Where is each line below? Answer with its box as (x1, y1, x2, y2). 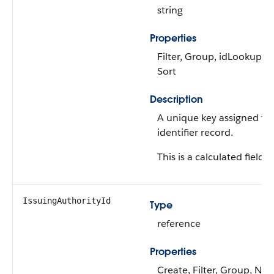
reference (157, 217, 201, 230)
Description (150, 93, 203, 106)
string (157, 4, 183, 17)
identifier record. (157, 126, 233, 139)
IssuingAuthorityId (23, 196, 111, 206)
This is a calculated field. (157, 150, 267, 163)
